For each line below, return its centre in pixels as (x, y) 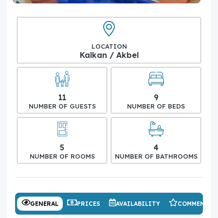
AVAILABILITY (138, 203)
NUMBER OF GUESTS (62, 106)
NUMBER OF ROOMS (62, 156)
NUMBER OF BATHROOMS (156, 156)
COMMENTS (195, 203)
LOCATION (109, 46)
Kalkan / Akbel (109, 55)
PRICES (89, 203)
